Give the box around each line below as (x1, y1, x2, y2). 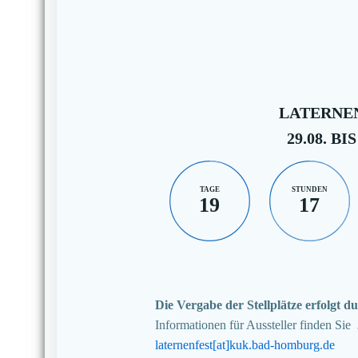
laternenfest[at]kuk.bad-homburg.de (154, 337, 335, 352)
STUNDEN (291, 185, 328, 193)
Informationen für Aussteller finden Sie (154, 317, 351, 332)
